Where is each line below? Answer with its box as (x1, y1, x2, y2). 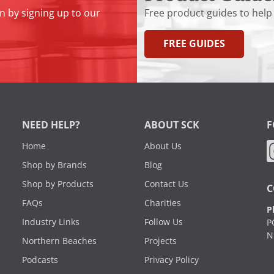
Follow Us (144, 217, 183, 227)
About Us (144, 141, 182, 151)
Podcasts (22, 255, 58, 265)
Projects (144, 236, 177, 246)
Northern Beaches (22, 236, 97, 246)
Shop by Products (22, 179, 94, 189)
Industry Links (22, 217, 80, 227)
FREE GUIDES (163, 39, 225, 49)
